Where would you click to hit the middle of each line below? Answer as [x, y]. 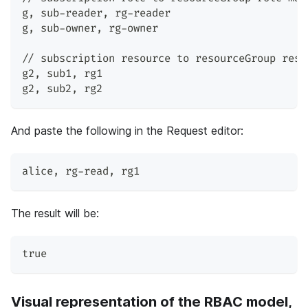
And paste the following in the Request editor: [127, 131]
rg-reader [140, 14]
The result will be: [55, 213]
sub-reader [68, 14]
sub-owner [65, 29]
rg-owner [130, 29]
